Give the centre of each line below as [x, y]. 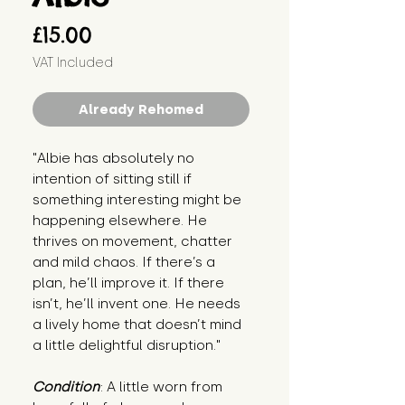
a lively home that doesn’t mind [137, 325]
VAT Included [73, 63]
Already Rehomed [141, 110]
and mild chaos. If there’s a [124, 263]
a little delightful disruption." [127, 346]
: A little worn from [161, 387]
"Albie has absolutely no [113, 159]
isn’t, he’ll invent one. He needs [137, 304]
